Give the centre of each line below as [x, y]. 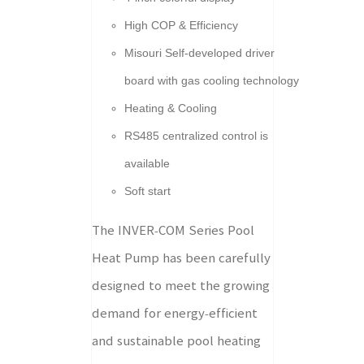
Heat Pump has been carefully [181, 258]
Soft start [147, 191]
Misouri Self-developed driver [199, 53]
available [147, 163]
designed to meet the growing [180, 286]
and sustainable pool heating [176, 341]
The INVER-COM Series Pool [173, 230]
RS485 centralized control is [196, 136]
